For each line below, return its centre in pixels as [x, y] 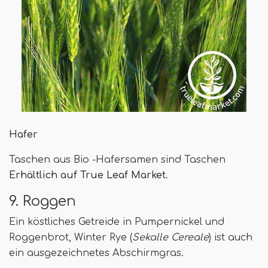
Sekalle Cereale [170, 238]
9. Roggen [42, 201]
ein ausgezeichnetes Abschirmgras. [96, 253]
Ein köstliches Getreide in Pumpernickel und [117, 222]
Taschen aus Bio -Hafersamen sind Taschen [117, 160]
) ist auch [231, 238]
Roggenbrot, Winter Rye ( [71, 238]
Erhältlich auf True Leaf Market [87, 176]
